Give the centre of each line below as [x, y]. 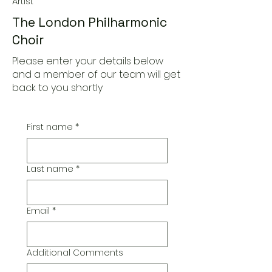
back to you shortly [57, 88]
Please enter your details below [88, 61]
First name [50, 127]
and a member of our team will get [96, 74]
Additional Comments [75, 253]
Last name [50, 169]
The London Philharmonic [90, 22]
